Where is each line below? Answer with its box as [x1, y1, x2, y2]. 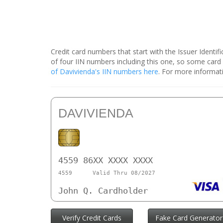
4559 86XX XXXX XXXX [58, 155, 153, 166]
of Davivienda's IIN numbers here [51, 67, 158, 77]
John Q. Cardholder [58, 186, 148, 196]
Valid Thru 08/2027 [92, 169, 155, 176]
